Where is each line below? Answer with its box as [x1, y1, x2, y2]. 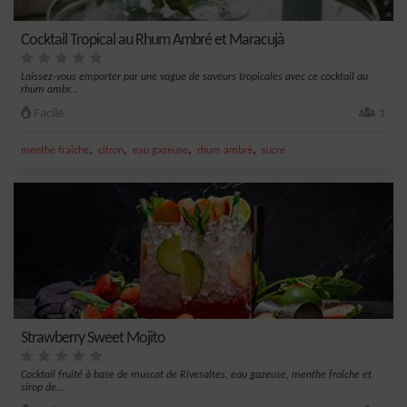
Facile [31, 107, 64, 121]
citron [98, 145, 124, 156]
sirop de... [21, 382, 65, 393]
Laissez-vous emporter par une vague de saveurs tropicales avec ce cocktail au [21, 72, 368, 83]
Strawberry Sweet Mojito [21, 330, 165, 347]
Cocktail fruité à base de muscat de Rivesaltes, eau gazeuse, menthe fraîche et [21, 370, 372, 381]
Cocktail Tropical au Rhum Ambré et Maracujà [21, 32, 284, 49]
